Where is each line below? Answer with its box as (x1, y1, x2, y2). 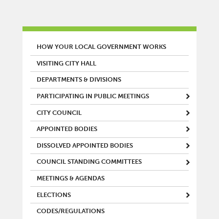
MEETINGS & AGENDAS (37, 175, 105, 182)
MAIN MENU (30, 39, 97, 51)
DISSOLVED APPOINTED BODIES (37, 142, 133, 149)
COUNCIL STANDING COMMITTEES (37, 158, 142, 166)
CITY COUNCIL (37, 109, 82, 116)
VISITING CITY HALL (37, 60, 96, 67)
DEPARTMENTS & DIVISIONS (37, 76, 121, 84)
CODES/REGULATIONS (37, 208, 105, 215)
